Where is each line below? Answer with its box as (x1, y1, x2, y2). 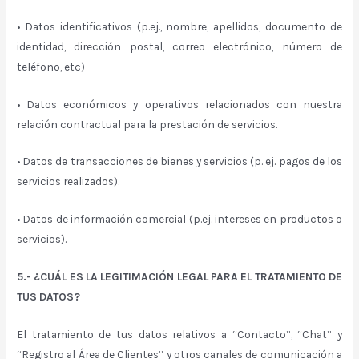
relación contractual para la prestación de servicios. (17, 117, 278, 131)
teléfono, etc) (17, 59, 86, 73)
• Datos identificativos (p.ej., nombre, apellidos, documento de (17, 19, 342, 33)
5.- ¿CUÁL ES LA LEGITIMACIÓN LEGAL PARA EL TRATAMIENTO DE (17, 270, 342, 284)
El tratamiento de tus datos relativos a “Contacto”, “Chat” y (17, 328, 342, 341)
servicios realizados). (17, 175, 120, 188)
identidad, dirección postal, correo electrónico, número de (17, 39, 342, 53)
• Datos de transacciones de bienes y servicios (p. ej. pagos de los (17, 155, 342, 168)
